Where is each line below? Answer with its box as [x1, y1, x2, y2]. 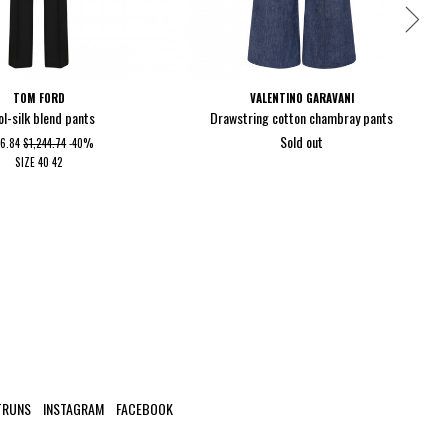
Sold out [280, 130, 324, 152]
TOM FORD [12, 89, 65, 106]
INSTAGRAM [43, 398, 104, 420]
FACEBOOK [116, 398, 173, 420]
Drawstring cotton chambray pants [210, 107, 394, 129]
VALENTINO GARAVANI [249, 89, 354, 106]
